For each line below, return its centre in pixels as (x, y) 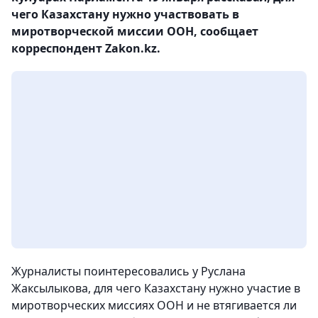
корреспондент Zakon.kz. (86, 48)
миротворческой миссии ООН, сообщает (135, 31)
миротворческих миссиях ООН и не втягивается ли (154, 305)
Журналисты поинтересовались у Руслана (128, 271)
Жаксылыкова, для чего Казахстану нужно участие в (156, 288)
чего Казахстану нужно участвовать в (125, 14)
